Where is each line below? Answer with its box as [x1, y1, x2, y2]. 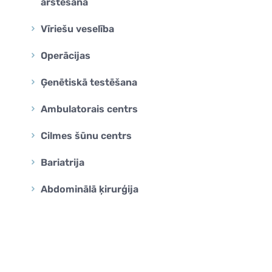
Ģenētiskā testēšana [41, 76, 137, 88]
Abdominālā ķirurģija [41, 183, 138, 195]
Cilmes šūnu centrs [41, 130, 132, 141]
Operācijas [41, 50, 90, 61]
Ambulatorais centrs [41, 103, 138, 115]
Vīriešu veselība [41, 23, 114, 35]
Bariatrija [41, 157, 84, 168]
